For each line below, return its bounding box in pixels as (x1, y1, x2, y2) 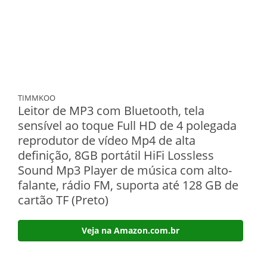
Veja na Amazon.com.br (82, 225, 179, 236)
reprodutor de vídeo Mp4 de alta (18, 132, 195, 148)
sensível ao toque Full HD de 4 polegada (18, 117, 237, 133)
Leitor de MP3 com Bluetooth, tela (18, 103, 204, 119)
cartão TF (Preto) (18, 192, 108, 208)
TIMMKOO (18, 92, 55, 103)
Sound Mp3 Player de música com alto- (18, 162, 232, 178)
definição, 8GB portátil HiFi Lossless (18, 147, 214, 163)
